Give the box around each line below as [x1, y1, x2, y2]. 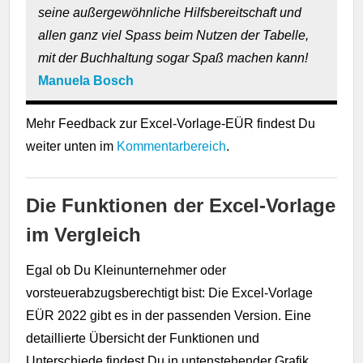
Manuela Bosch [38, 73, 135, 88]
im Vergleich [26, 223, 142, 246]
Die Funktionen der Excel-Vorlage [26, 194, 336, 216]
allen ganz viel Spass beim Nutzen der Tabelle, [38, 28, 310, 42]
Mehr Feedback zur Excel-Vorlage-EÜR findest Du [26, 116, 316, 130]
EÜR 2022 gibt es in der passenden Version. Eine [26, 308, 312, 322]
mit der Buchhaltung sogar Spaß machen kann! [38, 50, 309, 65]
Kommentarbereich [117, 139, 227, 153]
